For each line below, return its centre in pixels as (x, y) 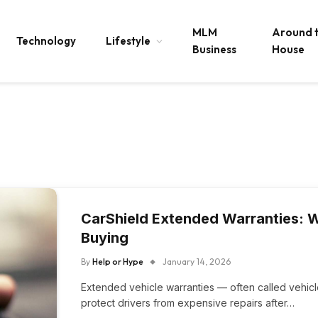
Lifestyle (128, 41)
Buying (105, 238)
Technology (46, 41)
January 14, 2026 (197, 262)
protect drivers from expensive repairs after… (188, 303)
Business (214, 49)
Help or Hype (118, 262)
